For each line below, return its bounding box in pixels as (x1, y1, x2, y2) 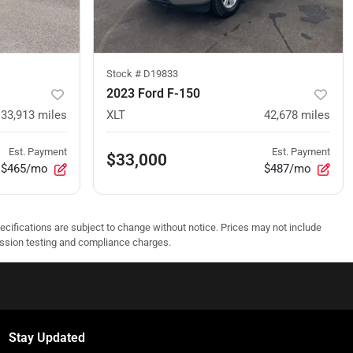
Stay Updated (8, 330, 85, 346)
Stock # (106, 68, 143, 80)
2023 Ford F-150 (106, 86, 200, 102)
